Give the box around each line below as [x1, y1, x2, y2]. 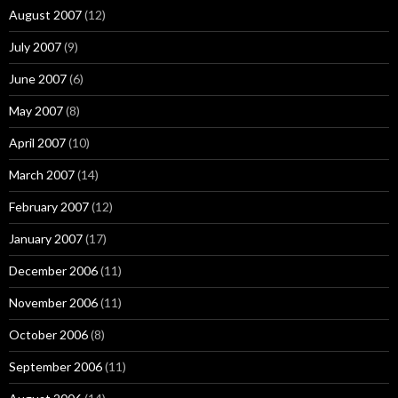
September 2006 [9, 359, 102, 374]
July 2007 [9, 39, 61, 54]
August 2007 [9, 7, 82, 22]
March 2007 [9, 167, 75, 182]
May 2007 [9, 103, 63, 118]
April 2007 [9, 135, 66, 150]
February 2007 [9, 199, 89, 214]
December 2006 [9, 263, 98, 278]
